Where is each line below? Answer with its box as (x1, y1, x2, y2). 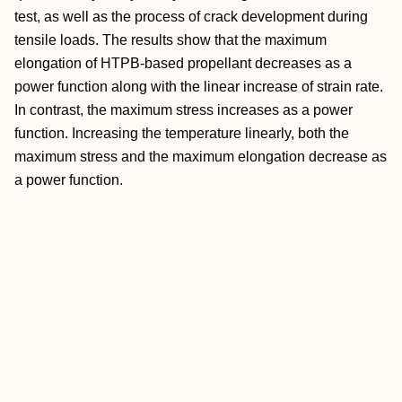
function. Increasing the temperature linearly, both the (14, 126, 349, 141)
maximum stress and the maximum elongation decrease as (14, 149, 387, 164)
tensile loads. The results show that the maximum (14, 32, 327, 48)
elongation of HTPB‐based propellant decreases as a (14, 56, 352, 71)
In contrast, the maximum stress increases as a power (14, 102, 353, 118)
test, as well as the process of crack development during (14, 9, 368, 24)
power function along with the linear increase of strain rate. (14, 79, 383, 94)
